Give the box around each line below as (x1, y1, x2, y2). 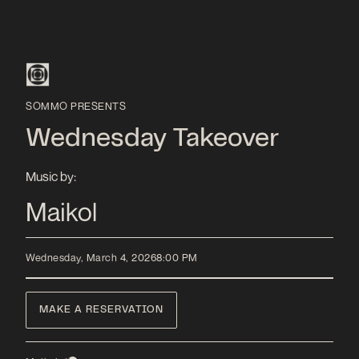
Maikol (26, 196, 97, 227)
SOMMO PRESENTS (26, 99, 126, 112)
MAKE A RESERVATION (39, 305, 163, 315)
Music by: (26, 167, 76, 184)
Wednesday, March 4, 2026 (26, 252, 156, 264)
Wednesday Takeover (26, 128, 279, 151)
